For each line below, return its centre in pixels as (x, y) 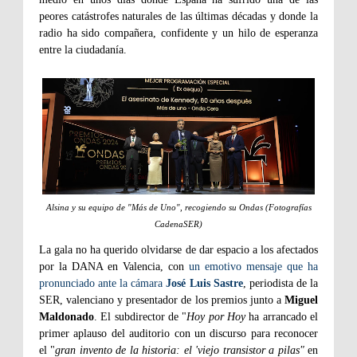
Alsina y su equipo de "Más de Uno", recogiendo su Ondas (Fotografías (178, 208)
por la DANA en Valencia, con (114, 267)
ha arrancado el (282, 317)
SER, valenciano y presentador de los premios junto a (162, 300)
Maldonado (67, 317)
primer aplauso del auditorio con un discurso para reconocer (178, 334)
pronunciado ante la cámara (103, 284)
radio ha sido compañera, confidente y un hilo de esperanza (178, 33)
